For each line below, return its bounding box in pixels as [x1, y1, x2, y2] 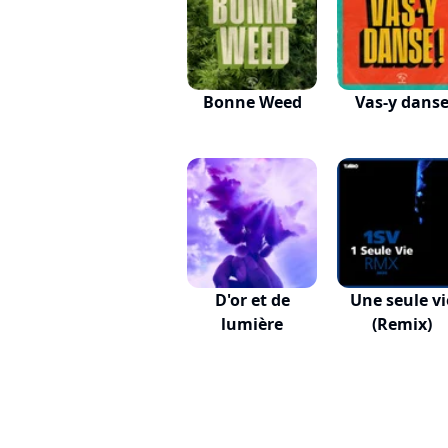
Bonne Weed [202, 91, 302, 113]
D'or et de [214, 289, 290, 311]
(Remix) [372, 313, 432, 335]
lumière [221, 313, 283, 335]
